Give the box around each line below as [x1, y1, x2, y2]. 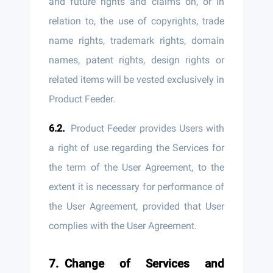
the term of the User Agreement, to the [49, 161, 224, 173]
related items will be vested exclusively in [49, 74, 224, 85]
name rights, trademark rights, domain [49, 35, 224, 46]
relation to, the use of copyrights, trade [49, 15, 224, 27]
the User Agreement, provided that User [49, 200, 224, 212]
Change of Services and [65, 257, 224, 271]
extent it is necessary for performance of [49, 181, 224, 193]
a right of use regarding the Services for [49, 142, 224, 154]
